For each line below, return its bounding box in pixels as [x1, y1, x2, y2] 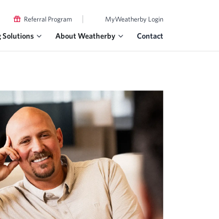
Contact [137, 31, 163, 40]
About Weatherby [55, 31, 115, 40]
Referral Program [24, 15, 72, 23]
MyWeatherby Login [105, 15, 163, 23]
